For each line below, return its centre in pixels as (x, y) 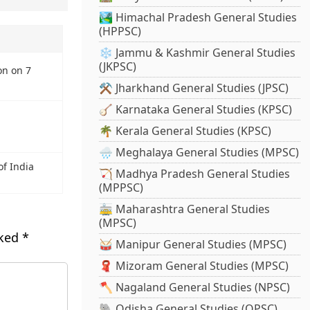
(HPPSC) (120, 31)
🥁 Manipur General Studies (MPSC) (193, 245)
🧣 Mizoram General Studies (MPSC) (194, 266)
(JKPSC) (118, 67)
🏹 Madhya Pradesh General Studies (195, 174)
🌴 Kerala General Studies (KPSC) (185, 131)
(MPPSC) (121, 188)
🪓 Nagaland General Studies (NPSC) (195, 288)
